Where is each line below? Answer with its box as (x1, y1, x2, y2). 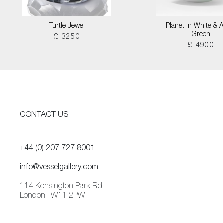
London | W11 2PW (20, 192, 85, 200)
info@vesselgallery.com (20, 164, 98, 172)
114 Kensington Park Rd (20, 183, 102, 191)
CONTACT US (20, 111, 68, 119)
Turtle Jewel (49, 23, 85, 30)
